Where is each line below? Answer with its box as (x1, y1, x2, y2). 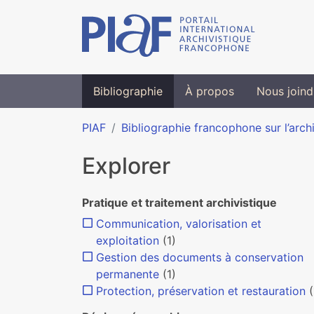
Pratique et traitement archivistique (82, 196, 277, 210)
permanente (96, 267, 159, 281)
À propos (185, 84, 234, 98)
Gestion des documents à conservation (96, 250, 303, 264)
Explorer (82, 152, 170, 179)
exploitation (96, 233, 159, 247)
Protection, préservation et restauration (96, 284, 306, 298)
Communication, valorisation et (96, 217, 261, 231)
